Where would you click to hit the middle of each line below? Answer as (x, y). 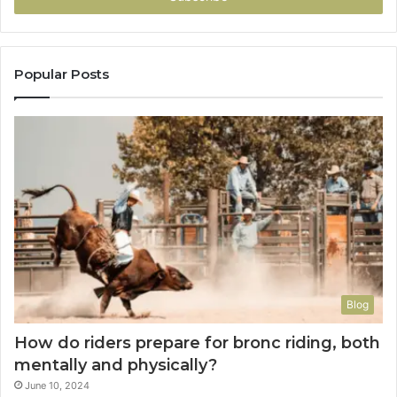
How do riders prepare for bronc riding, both (197, 343)
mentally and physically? (116, 366)
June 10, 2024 (57, 386)
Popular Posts (62, 74)
